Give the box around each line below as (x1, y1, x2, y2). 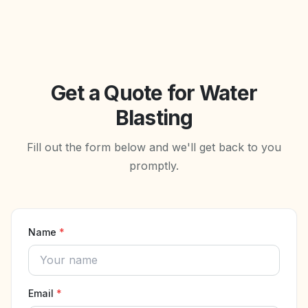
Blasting (115, 104, 193, 130)
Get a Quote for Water (50, 80, 258, 105)
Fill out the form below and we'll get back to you (27, 140, 281, 154)
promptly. (129, 158, 179, 173)
